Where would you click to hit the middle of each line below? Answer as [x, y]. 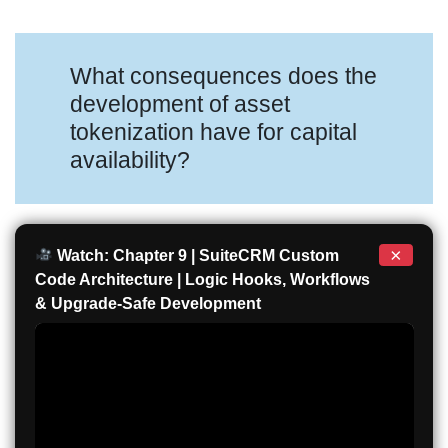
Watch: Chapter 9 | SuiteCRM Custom [195, 255]
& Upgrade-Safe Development [147, 303]
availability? [130, 160]
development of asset [180, 104]
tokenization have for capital [214, 132]
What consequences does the [224, 76]
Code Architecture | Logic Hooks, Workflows [202, 279]
